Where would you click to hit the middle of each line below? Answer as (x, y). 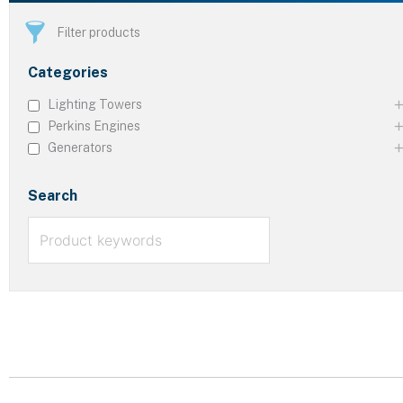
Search (53, 195)
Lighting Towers (95, 104)
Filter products (99, 32)
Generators (80, 147)
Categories (68, 72)
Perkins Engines (94, 125)
